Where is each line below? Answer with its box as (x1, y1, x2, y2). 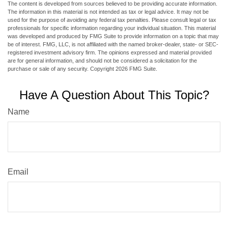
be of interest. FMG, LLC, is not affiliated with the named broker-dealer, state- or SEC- (8, 41, 218, 48)
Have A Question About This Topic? (19, 88, 209, 102)
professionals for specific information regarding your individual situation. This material (8, 25, 216, 32)
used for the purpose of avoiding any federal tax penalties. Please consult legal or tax (8, 17, 216, 23)
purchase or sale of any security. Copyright (8, 66, 116, 72)
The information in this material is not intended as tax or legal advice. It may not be (8, 9, 209, 15)
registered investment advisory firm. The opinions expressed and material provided (8, 49, 212, 56)
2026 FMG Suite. (116, 66, 157, 72)
